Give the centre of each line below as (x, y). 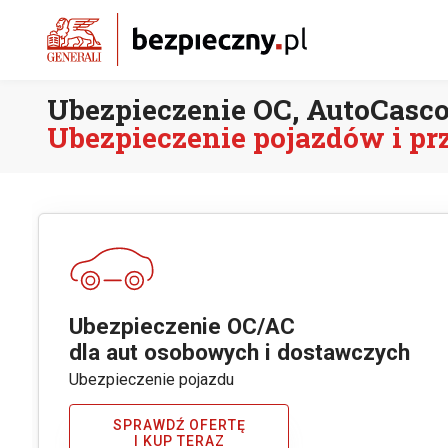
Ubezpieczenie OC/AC (182, 326)
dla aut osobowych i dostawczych (240, 352)
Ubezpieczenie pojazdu (152, 380)
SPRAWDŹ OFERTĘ (179, 425)
